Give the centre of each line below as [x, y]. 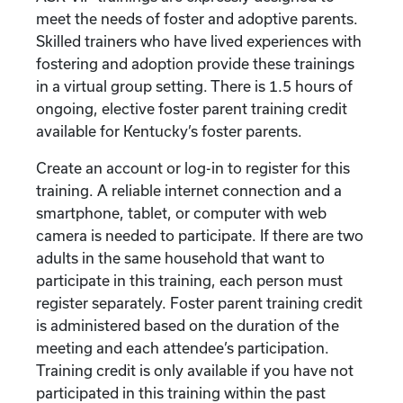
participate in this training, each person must [189, 280]
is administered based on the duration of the [188, 325]
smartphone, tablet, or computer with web [181, 213]
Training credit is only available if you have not [195, 370]
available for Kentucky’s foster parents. [169, 131]
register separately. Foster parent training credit [199, 303]
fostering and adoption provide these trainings [195, 63]
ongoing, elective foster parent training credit [192, 108]
